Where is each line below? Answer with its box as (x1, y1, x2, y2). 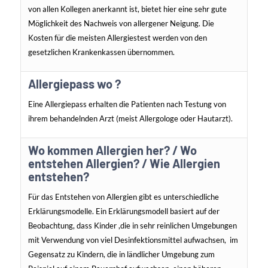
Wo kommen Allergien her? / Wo (28, 143, 197, 158)
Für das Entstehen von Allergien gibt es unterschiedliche (28, 192, 219, 202)
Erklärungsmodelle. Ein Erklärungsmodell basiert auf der (28, 206, 220, 217)
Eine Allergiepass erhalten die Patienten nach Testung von (28, 99, 226, 109)
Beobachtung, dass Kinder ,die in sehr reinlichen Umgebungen (28, 221, 237, 231)
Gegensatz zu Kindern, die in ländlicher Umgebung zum (28, 249, 215, 260)
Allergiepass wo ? (28, 77, 121, 92)
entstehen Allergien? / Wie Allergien (28, 156, 220, 171)
